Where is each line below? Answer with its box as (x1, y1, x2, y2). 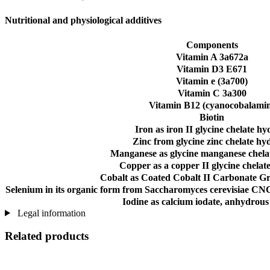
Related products (5, 230, 89, 243)
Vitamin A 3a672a (175, 51, 248, 62)
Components (186, 39, 238, 50)
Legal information (14, 207, 86, 218)
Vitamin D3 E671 (177, 63, 247, 74)
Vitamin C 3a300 (177, 87, 246, 98)
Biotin (199, 111, 224, 122)
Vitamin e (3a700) (176, 75, 248, 86)
